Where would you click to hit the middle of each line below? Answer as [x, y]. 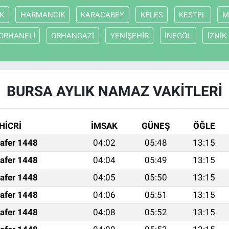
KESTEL [193, 15]
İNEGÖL [178, 36]
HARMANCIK [42, 15]
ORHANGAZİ [73, 36]
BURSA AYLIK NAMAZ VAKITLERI [114, 91]
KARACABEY [103, 15]
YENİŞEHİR [129, 36]
